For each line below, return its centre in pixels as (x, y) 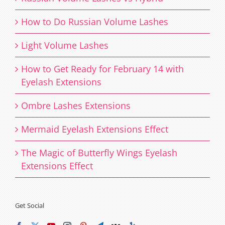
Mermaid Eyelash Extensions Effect (95, 129)
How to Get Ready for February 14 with (102, 69)
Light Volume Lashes (65, 45)
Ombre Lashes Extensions (76, 105)
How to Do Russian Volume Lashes (95, 21)
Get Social (30, 205)
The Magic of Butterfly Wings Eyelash (99, 152)
